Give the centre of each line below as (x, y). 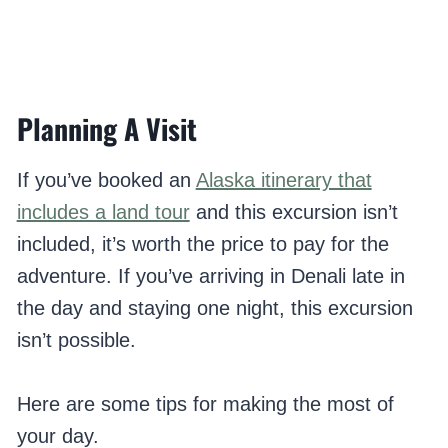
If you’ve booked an (106, 180)
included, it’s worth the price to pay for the (202, 244)
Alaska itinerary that (283, 180)
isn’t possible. (76, 340)
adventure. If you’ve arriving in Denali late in (210, 276)
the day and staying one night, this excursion (214, 308)
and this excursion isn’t (293, 212)
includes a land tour (103, 212)
